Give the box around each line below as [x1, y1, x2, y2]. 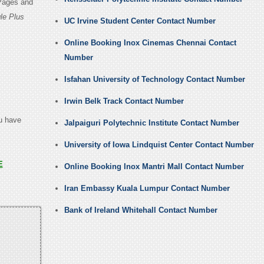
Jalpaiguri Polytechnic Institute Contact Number [64, 118, 239, 128]
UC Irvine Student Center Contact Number [64, 16, 216, 26]
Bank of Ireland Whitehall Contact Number [64, 206, 217, 215]
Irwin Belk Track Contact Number [64, 97, 184, 106]
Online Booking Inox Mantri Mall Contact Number [64, 162, 244, 171]
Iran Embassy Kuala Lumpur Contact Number [64, 184, 230, 193]
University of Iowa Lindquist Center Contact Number [64, 140, 254, 150]
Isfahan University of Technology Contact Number [64, 75, 245, 84]
